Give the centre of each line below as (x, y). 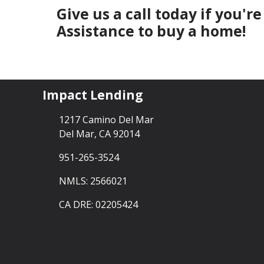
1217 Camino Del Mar (106, 119)
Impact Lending (93, 95)
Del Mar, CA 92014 (99, 133)
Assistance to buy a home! (151, 31)
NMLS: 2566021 (93, 181)
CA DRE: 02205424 (98, 204)
